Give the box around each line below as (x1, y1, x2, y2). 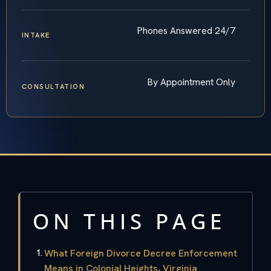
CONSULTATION (21, 82, 85, 91)
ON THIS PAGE (33, 206, 226, 235)
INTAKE (21, 31, 50, 40)
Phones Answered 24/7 (137, 24, 235, 38)
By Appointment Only (148, 75, 235, 88)
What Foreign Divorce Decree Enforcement (44, 246, 237, 260)
